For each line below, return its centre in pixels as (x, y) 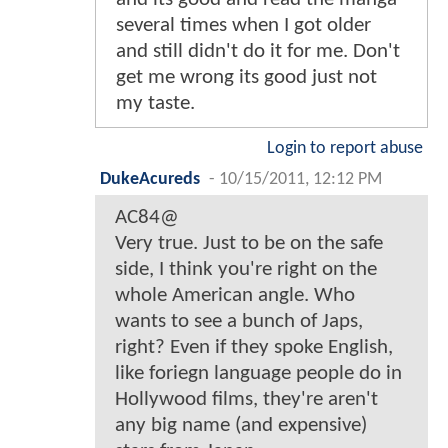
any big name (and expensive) (241, 425)
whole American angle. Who (235, 295)
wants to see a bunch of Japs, (239, 321)
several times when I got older (243, 25)
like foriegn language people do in (258, 373)
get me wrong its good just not (246, 77)
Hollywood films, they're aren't (246, 399)
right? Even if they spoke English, (254, 347)
